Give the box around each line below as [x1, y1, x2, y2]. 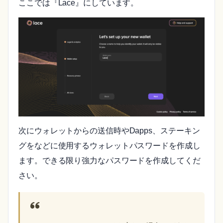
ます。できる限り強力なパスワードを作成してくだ [18, 156, 201, 165]
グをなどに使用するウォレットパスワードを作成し [18, 141, 201, 150]
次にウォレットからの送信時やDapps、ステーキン [18, 126, 200, 135]
